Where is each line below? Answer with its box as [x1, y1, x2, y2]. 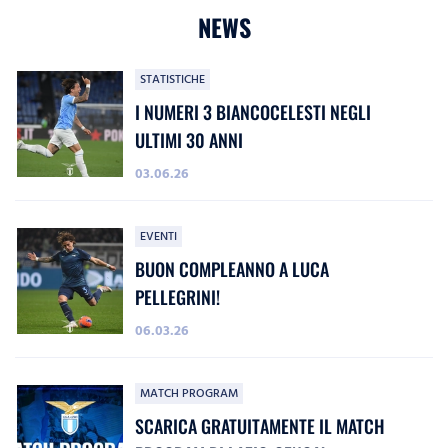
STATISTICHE [140, 70, 205, 90]
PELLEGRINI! [135, 284, 220, 311]
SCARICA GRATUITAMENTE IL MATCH [135, 413, 385, 440]
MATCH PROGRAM [140, 384, 238, 404]
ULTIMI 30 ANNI [135, 127, 243, 154]
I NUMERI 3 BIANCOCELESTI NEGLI [135, 99, 371, 126]
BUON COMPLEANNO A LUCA [135, 256, 329, 283]
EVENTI [140, 227, 177, 247]
